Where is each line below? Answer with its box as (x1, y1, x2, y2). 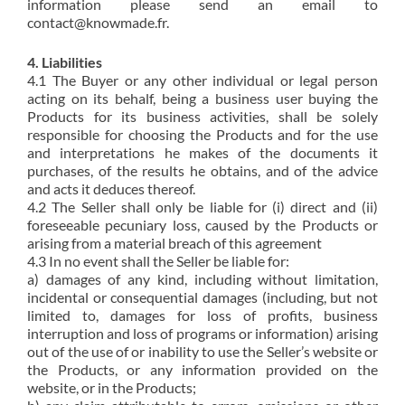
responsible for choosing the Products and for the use (27, 126, 378, 143)
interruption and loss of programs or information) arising (27, 325, 378, 342)
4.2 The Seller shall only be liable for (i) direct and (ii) (27, 198, 378, 215)
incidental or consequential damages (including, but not (27, 288, 378, 306)
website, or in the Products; (27, 379, 196, 396)
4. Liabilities (27, 53, 102, 71)
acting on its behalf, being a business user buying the (27, 89, 378, 107)
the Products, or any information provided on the (27, 361, 378, 378)
